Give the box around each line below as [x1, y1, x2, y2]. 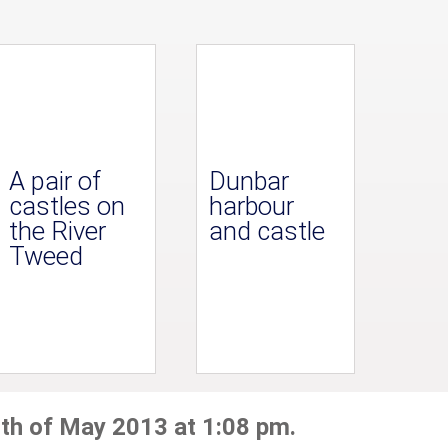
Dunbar [209, 166, 290, 197]
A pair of [9, 166, 102, 197]
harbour [209, 191, 295, 222]
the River [9, 216, 107, 247]
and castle [209, 216, 326, 247]
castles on [9, 191, 126, 222]
